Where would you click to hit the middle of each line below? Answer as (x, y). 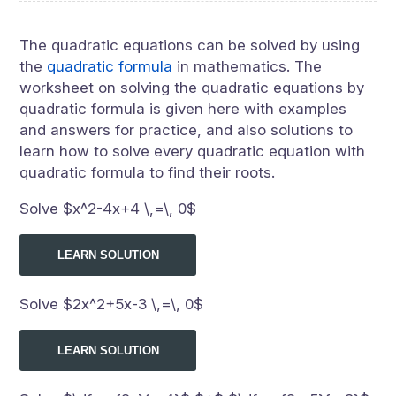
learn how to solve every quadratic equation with (193, 151)
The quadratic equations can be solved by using (190, 45)
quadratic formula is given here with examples (183, 109)
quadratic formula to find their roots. (148, 172)
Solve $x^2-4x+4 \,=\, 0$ (108, 209)
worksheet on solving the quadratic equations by (192, 88)
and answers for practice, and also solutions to (187, 130)
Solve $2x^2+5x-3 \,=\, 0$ (112, 304)
